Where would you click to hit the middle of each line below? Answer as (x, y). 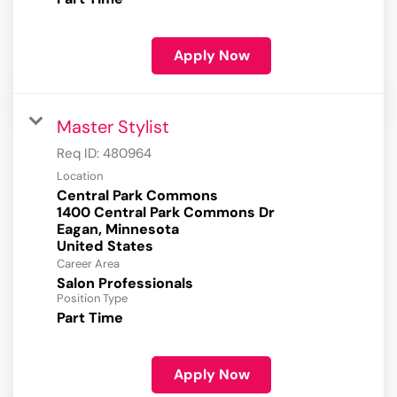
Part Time (90, 318)
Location (80, 176)
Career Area (88, 264)
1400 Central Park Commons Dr (166, 213)
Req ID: (80, 154)
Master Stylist (113, 127)
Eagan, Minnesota (118, 230)
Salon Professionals (125, 284)
